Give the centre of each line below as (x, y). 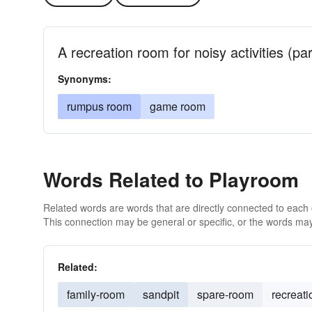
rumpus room (99, 106)
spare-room (225, 294)
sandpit (161, 294)
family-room (96, 294)
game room (178, 106)
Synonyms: (85, 79)
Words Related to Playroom (171, 179)
